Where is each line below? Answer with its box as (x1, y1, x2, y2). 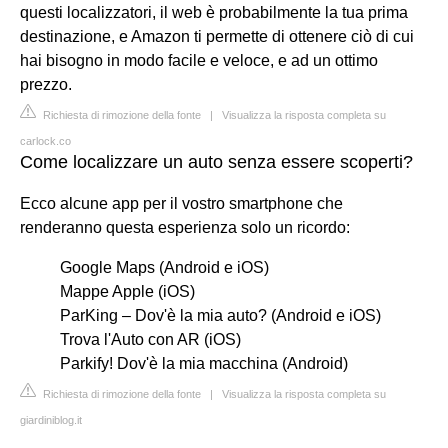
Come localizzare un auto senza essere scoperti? (20, 152, 413, 172)
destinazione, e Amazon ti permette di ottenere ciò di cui (20, 28, 414, 45)
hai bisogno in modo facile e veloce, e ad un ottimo (20, 52, 378, 69)
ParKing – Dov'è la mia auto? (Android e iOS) (60, 307, 381, 324)
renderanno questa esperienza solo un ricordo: (20, 219, 350, 236)
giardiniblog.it (20, 414, 82, 426)
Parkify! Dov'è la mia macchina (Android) (60, 355, 348, 372)
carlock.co (20, 135, 71, 147)
